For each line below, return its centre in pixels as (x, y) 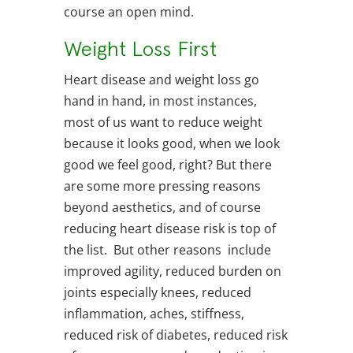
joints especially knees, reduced (157, 293)
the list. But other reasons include (167, 250)
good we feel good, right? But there (167, 165)
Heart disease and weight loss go (161, 80)
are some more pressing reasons (162, 186)
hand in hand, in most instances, (160, 101)
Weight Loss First (140, 49)
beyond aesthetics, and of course (162, 208)
